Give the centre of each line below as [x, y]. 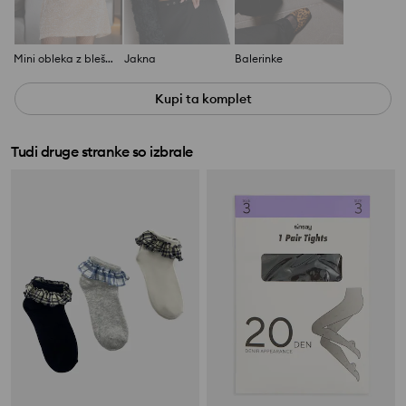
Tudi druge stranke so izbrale [102, 152]
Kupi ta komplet [203, 99]
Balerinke [259, 59]
